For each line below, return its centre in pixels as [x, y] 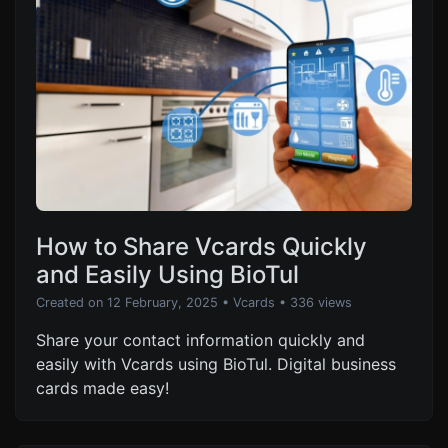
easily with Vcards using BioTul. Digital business [216, 364]
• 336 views [315, 303]
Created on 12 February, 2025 [127, 303]
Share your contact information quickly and [200, 340]
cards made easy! [102, 388]
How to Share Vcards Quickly [201, 247]
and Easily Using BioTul [167, 275]
